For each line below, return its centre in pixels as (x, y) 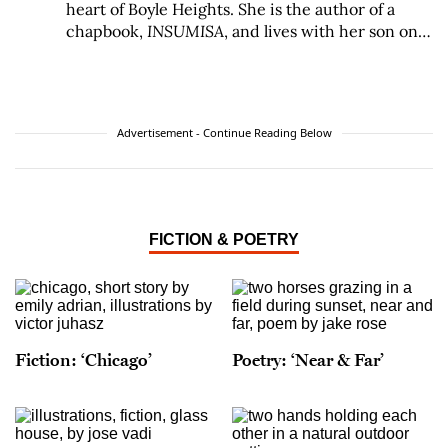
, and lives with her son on (321, 31)
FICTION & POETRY (224, 240)
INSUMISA (185, 31)
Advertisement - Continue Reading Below (224, 133)
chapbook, (106, 31)
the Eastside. (113, 53)
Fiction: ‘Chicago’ (83, 359)
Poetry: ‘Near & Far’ (308, 359)
